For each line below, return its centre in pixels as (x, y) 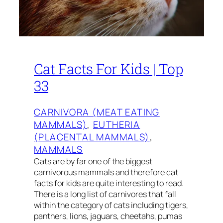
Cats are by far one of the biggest (93, 161)
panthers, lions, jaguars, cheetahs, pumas (108, 216)
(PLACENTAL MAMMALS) (92, 137)
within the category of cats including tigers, (111, 205)
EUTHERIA (117, 124)
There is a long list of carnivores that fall (105, 194)
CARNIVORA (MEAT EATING (97, 112)
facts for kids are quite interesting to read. (109, 183)
